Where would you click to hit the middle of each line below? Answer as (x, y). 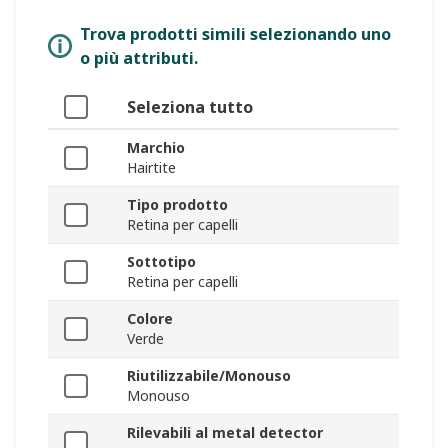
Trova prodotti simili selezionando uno (235, 34)
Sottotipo (161, 262)
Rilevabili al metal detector (225, 433)
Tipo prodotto (177, 205)
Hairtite (151, 168)
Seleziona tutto (190, 107)
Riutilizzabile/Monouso (209, 376)
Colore (150, 319)
